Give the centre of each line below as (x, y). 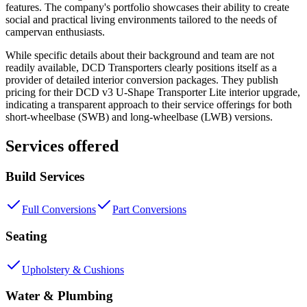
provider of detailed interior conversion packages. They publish (142, 79)
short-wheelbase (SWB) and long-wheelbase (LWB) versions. (139, 116)
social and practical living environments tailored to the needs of (141, 19)
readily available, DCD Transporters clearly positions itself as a (141, 67)
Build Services (45, 176)
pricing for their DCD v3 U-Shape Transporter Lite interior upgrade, (153, 92)
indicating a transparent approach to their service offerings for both (149, 104)
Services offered (62, 146)
